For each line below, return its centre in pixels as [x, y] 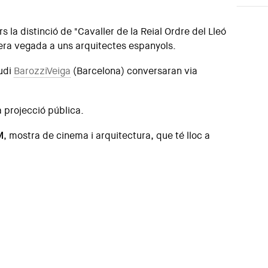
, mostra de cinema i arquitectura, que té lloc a [107, 135]
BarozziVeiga [42, 71]
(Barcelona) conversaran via [134, 71]
